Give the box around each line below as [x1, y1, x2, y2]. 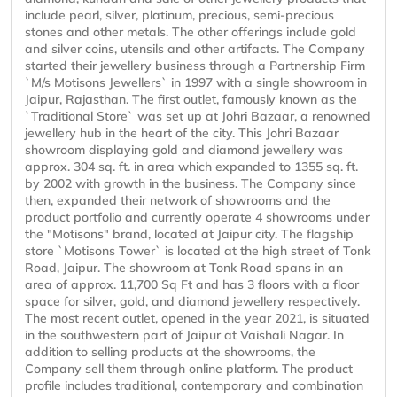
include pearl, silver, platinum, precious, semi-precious [25, 7, 334, 24]
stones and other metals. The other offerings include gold [25, 24, 356, 41]
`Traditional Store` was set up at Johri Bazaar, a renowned [25, 108, 370, 125]
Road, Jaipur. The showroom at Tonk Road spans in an [25, 260, 343, 276]
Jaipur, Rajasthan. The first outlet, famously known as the [25, 91, 357, 108]
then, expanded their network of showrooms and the [25, 192, 331, 209]
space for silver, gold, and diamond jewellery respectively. [25, 293, 360, 310]
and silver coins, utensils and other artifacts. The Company [25, 41, 365, 58]
